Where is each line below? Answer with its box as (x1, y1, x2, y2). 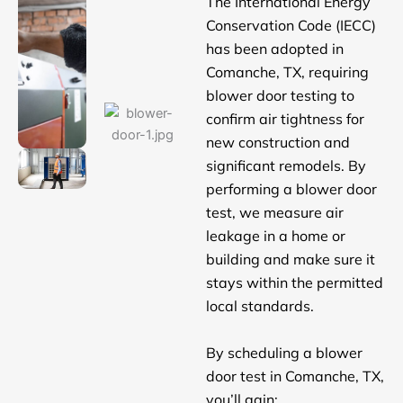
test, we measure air (205, 203, 344, 222)
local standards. (205, 297, 318, 316)
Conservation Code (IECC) (205, 16, 376, 35)
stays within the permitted (205, 273, 383, 292)
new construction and (205, 133, 350, 152)
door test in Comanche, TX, (205, 366, 384, 385)
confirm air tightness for (205, 110, 364, 129)
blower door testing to (205, 86, 354, 105)
